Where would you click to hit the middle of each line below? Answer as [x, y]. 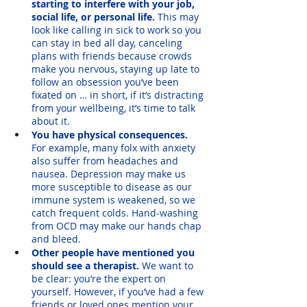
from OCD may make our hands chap [118, 225]
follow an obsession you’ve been [107, 82]
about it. [51, 121]
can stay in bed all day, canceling [108, 42]
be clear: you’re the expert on [100, 278]
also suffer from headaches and [106, 160]
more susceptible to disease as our [113, 186]
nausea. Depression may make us [110, 173]
